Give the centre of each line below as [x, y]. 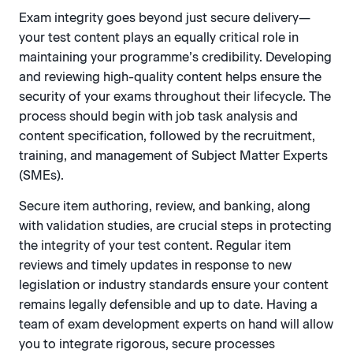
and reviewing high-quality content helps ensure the [170, 77]
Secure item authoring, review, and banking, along [165, 206]
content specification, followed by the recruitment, [167, 136]
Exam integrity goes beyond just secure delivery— [165, 18]
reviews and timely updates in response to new [155, 266]
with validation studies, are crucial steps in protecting [175, 226]
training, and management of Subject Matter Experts [173, 156]
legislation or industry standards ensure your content [174, 285]
